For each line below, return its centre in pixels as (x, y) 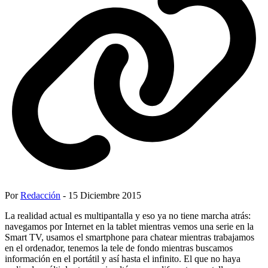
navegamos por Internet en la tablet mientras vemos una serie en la (129, 226)
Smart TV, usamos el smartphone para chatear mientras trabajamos (130, 237)
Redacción (40, 195)
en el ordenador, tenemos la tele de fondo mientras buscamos (119, 248)
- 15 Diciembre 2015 (101, 195)
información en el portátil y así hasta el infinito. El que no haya (123, 258)
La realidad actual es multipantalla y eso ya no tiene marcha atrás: (128, 215)
